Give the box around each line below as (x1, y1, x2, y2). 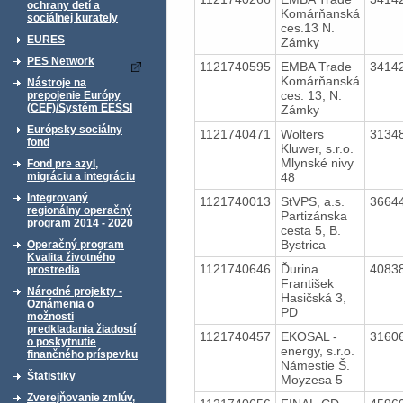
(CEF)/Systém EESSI (27, 102, 132, 114)
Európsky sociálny (27, 123, 122, 136)
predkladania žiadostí (27, 323, 136, 336)
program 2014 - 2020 (27, 217, 133, 229)
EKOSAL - (280, 328, 337, 344)
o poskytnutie (27, 336, 96, 348)
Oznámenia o (27, 298, 94, 310)
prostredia (27, 264, 80, 276)
